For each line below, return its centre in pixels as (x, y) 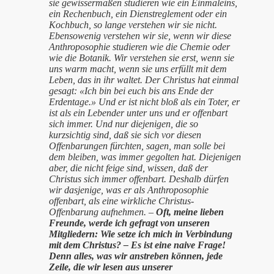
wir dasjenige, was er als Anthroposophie (129, 190)
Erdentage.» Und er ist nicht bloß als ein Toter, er (144, 102)
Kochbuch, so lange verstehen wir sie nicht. (133, 25)
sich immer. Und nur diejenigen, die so (124, 124)
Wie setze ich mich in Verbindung (166, 234)
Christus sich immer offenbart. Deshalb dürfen (139, 179)
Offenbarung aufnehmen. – (102, 212)
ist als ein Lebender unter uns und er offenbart (138, 113)
